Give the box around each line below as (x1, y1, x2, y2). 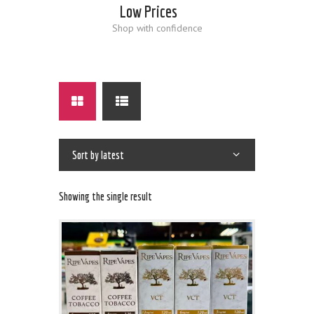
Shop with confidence (111, 22, 203, 35)
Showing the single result (59, 189, 152, 203)
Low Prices (120, 1, 178, 21)
